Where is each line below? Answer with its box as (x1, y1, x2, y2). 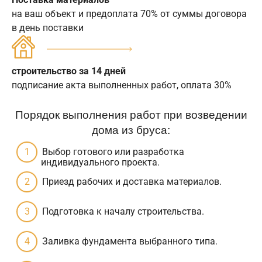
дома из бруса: (92, 121, 170, 137)
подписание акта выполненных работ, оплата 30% (12, 80, 232, 91)
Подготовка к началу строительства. (42, 206, 204, 218)
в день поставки (12, 22, 84, 34)
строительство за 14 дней (12, 65, 126, 77)
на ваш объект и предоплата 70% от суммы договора (12, 8, 247, 20)
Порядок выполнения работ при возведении (15, 106, 247, 122)
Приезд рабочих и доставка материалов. (42, 176, 222, 188)
